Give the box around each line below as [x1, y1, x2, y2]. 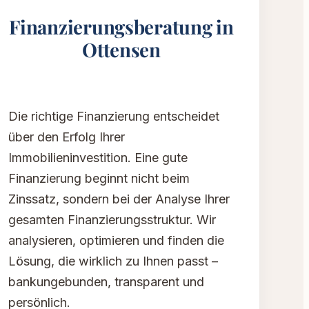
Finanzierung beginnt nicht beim [8, 171, 190, 186]
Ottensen [82, 37, 161, 63]
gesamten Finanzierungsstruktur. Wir [8, 212, 216, 228]
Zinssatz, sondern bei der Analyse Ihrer [8, 192, 230, 207]
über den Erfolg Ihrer [8, 130, 125, 145]
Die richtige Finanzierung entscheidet [8, 109, 219, 124]
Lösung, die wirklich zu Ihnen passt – [8, 254, 218, 269]
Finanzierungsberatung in [9, 14, 234, 40]
